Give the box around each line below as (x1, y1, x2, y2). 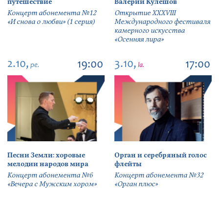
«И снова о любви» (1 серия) (7, 17, 95, 27)
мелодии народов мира (7, 159, 88, 169)
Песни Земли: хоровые (7, 151, 85, 160)
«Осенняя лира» (114, 35, 164, 44)
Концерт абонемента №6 (7, 171, 93, 180)
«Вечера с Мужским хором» (7, 179, 97, 189)
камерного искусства (114, 26, 185, 36)
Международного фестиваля (114, 17, 210, 27)
